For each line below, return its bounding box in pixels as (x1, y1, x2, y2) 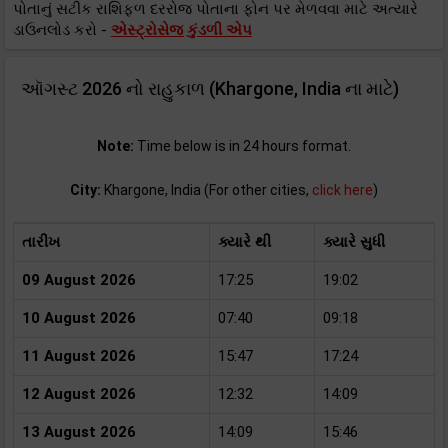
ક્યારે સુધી (323, 233, 385, 251)
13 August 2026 (22, 423, 136, 441)
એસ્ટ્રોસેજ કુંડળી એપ (111, 21, 252, 39)
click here (312, 182, 373, 198)
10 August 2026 (22, 309, 136, 327)
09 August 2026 (22, 271, 136, 289)
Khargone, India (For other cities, (101, 182, 312, 198)
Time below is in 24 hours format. (134, 138, 351, 154)
